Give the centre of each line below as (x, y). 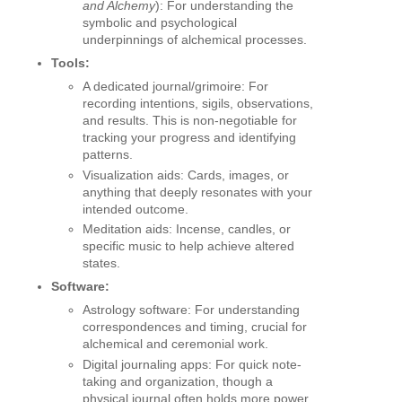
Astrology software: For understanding (191, 310)
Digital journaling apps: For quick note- (192, 364)
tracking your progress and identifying (189, 138)
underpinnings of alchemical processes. (195, 40)
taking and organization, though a (178, 381)
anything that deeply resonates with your (197, 192)
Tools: (70, 63)
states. (101, 263)
